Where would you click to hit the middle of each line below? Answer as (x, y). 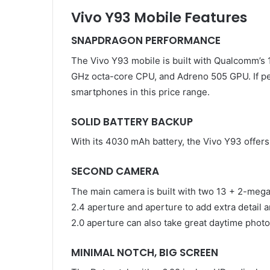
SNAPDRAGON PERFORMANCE (146, 41)
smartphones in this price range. (140, 92)
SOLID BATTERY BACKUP (132, 121)
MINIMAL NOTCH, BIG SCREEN (145, 252)
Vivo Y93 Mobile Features (159, 17)
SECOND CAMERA (115, 171)
